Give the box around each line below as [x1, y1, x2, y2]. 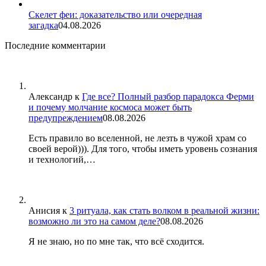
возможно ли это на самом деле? [28, 216, 160, 226]
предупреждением [28, 112, 103, 123]
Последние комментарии [5, 40, 106, 50]
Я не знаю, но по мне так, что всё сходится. [28, 236, 204, 246]
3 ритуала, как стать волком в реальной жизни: [69, 205, 259, 216]
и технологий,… [28, 154, 96, 164]
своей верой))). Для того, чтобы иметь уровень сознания [28, 143, 257, 154]
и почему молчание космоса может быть [28, 102, 192, 112]
